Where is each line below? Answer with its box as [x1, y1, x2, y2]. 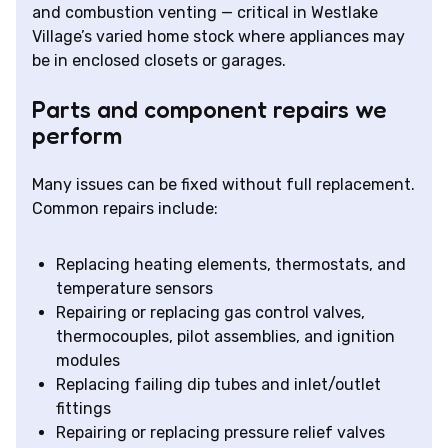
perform [32, 121, 122, 151]
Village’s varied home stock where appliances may [32, 27, 405, 47]
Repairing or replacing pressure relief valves [56, 423, 385, 443]
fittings [56, 399, 111, 419]
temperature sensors [56, 279, 213, 299]
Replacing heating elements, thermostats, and [56, 255, 406, 275]
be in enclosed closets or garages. [32, 51, 286, 71]
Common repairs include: [32, 199, 218, 219]
